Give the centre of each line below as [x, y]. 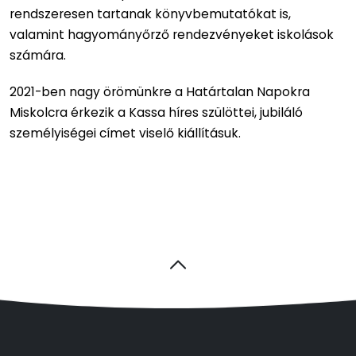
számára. [38, 56]
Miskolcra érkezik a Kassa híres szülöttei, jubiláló [156, 113]
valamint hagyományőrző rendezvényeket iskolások [172, 35]
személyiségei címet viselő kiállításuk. [125, 133]
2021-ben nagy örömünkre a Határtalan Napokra [160, 92]
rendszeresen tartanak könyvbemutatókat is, [150, 14]
